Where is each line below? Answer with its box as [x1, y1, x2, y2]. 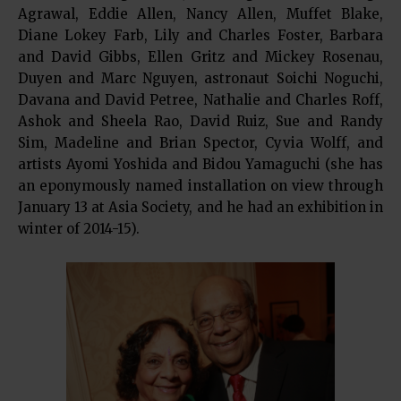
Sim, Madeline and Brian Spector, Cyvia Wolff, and [18, 134, 383, 152]
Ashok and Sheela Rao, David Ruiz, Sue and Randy [18, 113, 383, 131]
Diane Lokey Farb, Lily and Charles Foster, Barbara [18, 27, 383, 45]
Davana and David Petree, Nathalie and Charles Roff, [18, 91, 383, 109]
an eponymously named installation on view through [18, 177, 383, 195]
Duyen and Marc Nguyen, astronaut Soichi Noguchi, [18, 70, 383, 88]
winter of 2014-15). [18, 220, 140, 238]
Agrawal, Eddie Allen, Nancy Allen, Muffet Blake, [18, 5, 383, 23]
